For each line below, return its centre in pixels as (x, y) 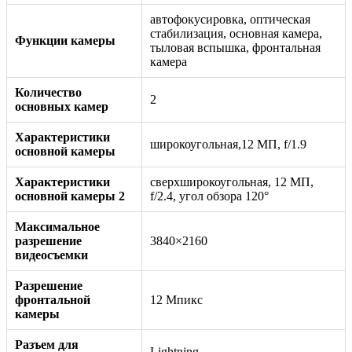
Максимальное (57, 226)
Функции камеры (65, 40)
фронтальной (53, 299)
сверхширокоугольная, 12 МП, (232, 181)
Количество (48, 92)
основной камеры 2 (70, 196)
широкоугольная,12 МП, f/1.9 (228, 144)
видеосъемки (51, 255)
